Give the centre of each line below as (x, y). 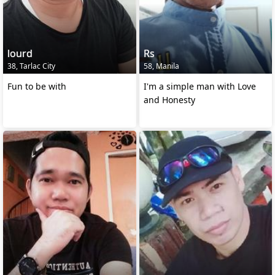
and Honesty (169, 100)
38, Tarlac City (31, 66)
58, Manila (161, 66)
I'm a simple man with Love (199, 87)
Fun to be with (37, 87)
